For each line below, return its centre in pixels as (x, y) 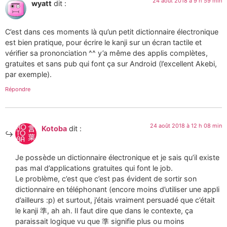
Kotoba (54, 129)
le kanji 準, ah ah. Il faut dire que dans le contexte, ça (104, 210)
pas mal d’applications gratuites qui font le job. (94, 168)
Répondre (18, 89)
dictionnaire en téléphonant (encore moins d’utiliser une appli (117, 189)
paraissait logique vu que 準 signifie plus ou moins (100, 221)
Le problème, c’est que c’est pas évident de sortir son (106, 178)
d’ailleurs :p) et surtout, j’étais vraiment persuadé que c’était (115, 200)
